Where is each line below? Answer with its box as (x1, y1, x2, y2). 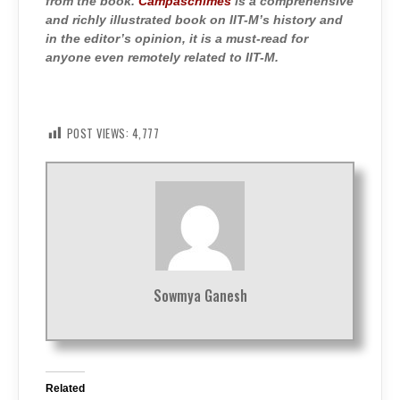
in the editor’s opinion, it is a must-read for (46, 32, 308, 46)
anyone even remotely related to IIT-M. (46, 51, 279, 65)
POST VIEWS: (66, 124, 129, 142)
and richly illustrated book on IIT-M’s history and (46, 13, 343, 28)
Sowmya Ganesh (153, 285, 247, 307)
